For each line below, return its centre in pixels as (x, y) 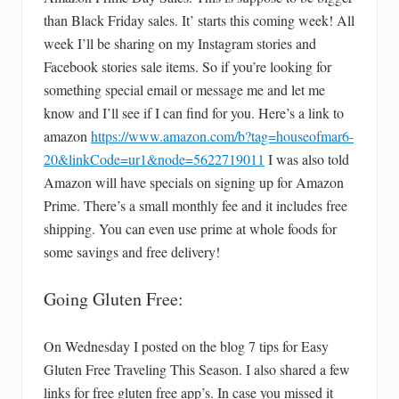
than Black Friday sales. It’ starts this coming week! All (199, 20)
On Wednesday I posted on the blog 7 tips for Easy (186, 346)
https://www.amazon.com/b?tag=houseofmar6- (222, 135)
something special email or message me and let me (184, 89)
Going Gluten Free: (114, 298)
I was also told (307, 159)
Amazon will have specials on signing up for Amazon (194, 182)
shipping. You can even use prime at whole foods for (190, 228)
